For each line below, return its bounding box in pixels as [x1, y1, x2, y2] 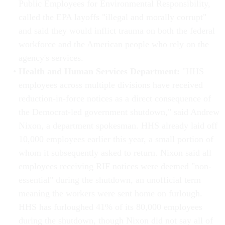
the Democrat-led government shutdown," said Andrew [18, 107, 219, 118]
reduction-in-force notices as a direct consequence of [18, 93, 211, 104]
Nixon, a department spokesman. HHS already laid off [18, 121, 217, 131]
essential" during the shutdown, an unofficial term [18, 175, 201, 185]
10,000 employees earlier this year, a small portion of [18, 134, 213, 145]
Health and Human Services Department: [18, 66, 182, 77]
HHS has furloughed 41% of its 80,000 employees [18, 202, 202, 212]
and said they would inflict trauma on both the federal [18, 26, 215, 36]
